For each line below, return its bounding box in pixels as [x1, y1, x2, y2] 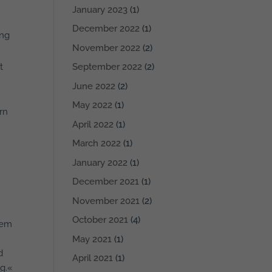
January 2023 [72, 4, 128, 15]
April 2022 [72, 118, 114, 130]
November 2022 [72, 42, 141, 53]
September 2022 [72, 61, 143, 73]
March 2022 [72, 138, 121, 149]
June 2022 [72, 80, 116, 92]
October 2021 [72, 214, 129, 226]
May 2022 [72, 100, 113, 111]
